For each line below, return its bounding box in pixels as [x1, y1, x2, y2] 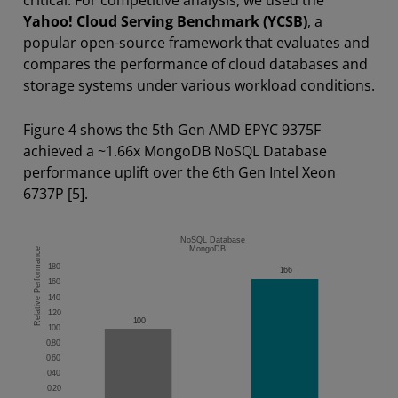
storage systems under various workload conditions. [23, 75, 375, 95]
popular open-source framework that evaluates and [23, 32, 370, 52]
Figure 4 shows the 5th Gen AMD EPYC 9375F [23, 119, 321, 139]
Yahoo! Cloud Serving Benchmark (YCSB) [23, 11, 307, 31]
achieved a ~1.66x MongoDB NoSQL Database [23, 140, 327, 161]
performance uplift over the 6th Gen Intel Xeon [23, 162, 336, 182]
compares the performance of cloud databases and [23, 53, 368, 74]
